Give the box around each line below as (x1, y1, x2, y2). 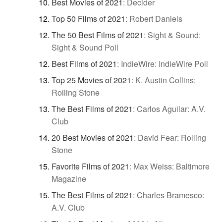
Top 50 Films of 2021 (52, 13, 125, 25)
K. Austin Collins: (135, 74, 196, 86)
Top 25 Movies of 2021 (52, 74, 131, 86)
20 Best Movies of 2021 (52, 132, 134, 144)
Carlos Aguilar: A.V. (137, 103, 206, 115)
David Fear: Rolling (138, 132, 206, 144)
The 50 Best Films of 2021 (52, 29, 144, 41)
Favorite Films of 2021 (52, 161, 129, 172)
